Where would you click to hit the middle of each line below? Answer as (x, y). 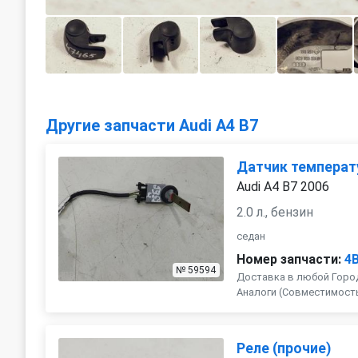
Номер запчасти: (289, 260)
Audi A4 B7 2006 (283, 187)
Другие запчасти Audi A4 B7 (152, 126)
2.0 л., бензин (275, 213)
